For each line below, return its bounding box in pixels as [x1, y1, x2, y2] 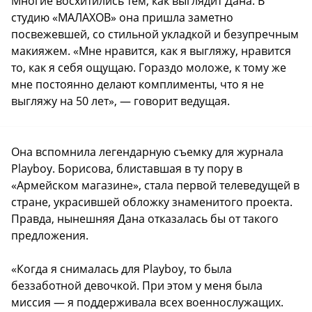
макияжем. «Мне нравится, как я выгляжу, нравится [11, 42, 291, 58]
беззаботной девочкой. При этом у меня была [11, 277, 263, 293]
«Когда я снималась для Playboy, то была [11, 260, 232, 276]
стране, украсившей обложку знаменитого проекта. [11, 194, 292, 210]
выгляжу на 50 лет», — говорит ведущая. [11, 93, 230, 109]
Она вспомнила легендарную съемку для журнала [11, 143, 283, 159]
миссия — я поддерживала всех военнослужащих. [11, 294, 283, 310]
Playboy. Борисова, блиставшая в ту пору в [11, 160, 242, 176]
